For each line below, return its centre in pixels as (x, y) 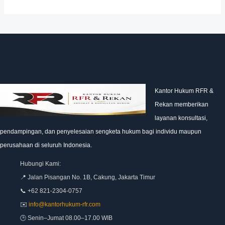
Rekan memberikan (182, 104)
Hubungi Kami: (40, 163)
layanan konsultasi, (181, 118)
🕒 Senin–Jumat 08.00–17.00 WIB (66, 218)
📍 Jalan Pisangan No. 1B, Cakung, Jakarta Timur (88, 177)
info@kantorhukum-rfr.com (65, 204)
